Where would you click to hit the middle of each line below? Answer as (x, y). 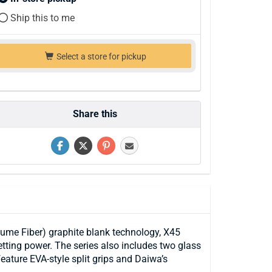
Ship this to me (41, 18)
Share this (95, 114)
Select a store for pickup (100, 56)
